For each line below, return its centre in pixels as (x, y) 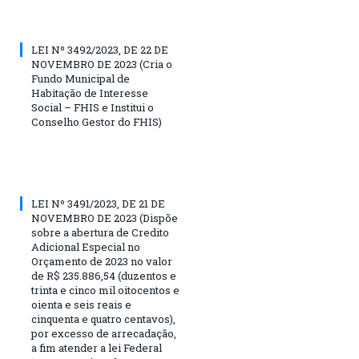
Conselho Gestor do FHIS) (97, 121)
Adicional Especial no (86, 246)
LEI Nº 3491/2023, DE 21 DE (98, 203)
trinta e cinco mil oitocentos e (105, 290)
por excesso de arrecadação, (104, 333)
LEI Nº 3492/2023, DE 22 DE (100, 49)
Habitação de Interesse (90, 93)
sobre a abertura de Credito (100, 232)
